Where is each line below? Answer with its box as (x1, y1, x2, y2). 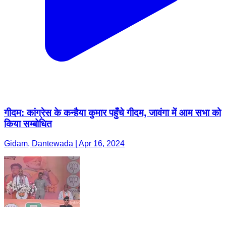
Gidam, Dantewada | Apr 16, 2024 (4, 139, 125, 148)
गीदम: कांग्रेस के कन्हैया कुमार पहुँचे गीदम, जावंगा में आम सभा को (4, 107, 221, 119)
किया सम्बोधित (4, 119, 52, 130)
